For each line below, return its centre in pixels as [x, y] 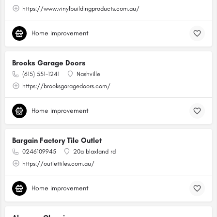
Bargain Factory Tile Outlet [57, 140]
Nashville [88, 74]
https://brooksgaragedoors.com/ [66, 86]
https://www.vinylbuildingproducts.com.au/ [81, 8]
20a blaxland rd [94, 151]
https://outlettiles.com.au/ [58, 163]
